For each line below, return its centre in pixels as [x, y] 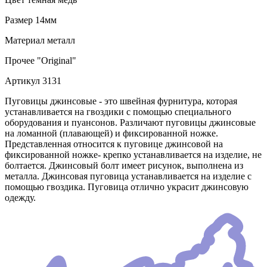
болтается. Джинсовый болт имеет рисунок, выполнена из [124, 166]
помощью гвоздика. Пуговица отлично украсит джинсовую [127, 187]
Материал [25, 41]
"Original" [55, 61]
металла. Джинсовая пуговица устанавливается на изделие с [128, 176]
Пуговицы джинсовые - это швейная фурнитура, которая [121, 101]
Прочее [20, 61]
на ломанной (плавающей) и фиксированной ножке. [111, 133]
